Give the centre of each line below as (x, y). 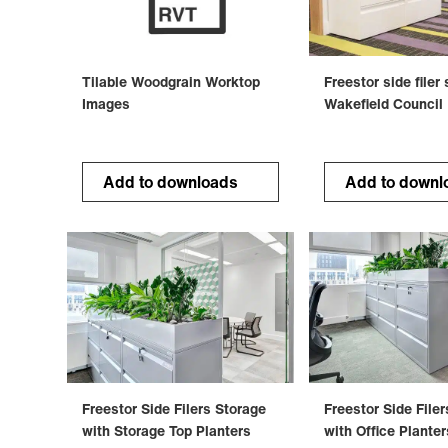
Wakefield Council (383, 104)
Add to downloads (171, 182)
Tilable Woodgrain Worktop (171, 82)
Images (106, 104)
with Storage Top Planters (167, 431)
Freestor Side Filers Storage (174, 409)
